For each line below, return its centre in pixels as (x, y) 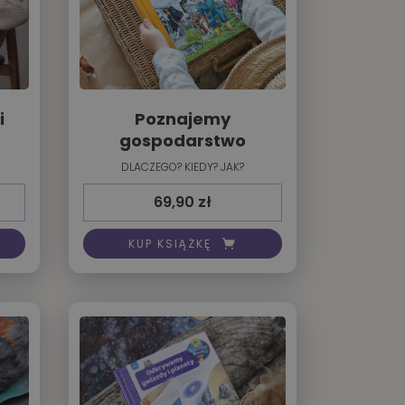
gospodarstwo (183, 141)
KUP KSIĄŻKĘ (170, 243)
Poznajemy (183, 119)
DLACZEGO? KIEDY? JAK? (183, 167)
